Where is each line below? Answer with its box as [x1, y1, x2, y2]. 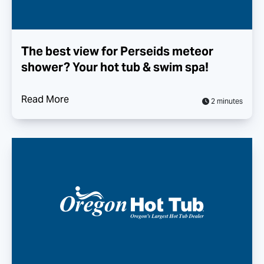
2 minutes [209, 97, 243, 105]
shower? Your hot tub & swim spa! [21, 60, 209, 75]
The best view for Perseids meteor [21, 44, 213, 59]
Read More [21, 93, 69, 105]
